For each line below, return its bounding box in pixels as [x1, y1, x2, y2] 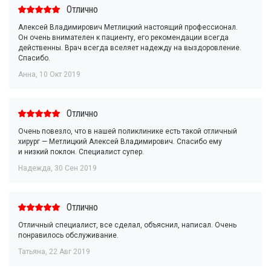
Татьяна [18, 247, 45, 256]
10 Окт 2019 [39, 70, 80, 79]
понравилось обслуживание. [18, 231, 119, 240]
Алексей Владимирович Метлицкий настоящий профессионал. [18, 23, 238, 31]
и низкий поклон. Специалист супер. [18, 148, 144, 156]
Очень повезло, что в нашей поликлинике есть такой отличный [18, 127, 237, 135]
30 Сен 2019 [54, 164, 97, 172]
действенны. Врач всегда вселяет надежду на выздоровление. [18, 44, 241, 52]
